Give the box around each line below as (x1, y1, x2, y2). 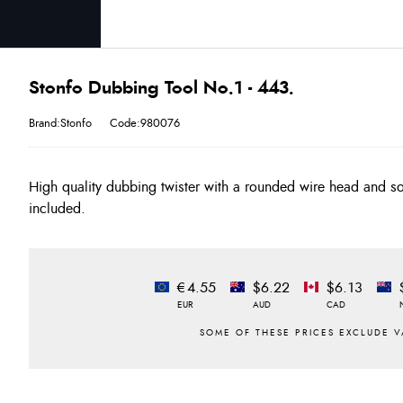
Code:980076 (110, 117, 180, 130)
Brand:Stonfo (29, 117, 92, 130)
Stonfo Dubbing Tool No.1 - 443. (29, 79, 294, 97)
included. (29, 201, 85, 216)
